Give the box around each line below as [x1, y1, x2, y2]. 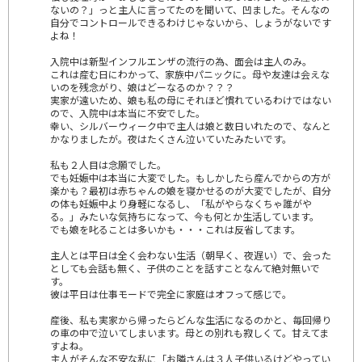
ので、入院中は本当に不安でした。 [50, 105, 205, 120]
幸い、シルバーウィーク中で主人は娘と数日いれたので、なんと [50, 118, 331, 133]
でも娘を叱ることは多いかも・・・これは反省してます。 [50, 221, 301, 236]
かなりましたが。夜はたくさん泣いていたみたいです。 [50, 131, 292, 145]
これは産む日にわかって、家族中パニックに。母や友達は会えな [50, 66, 330, 81]
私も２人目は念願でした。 [50, 157, 166, 171]
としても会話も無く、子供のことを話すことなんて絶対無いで [50, 260, 320, 275]
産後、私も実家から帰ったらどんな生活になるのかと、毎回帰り [50, 312, 331, 326]
